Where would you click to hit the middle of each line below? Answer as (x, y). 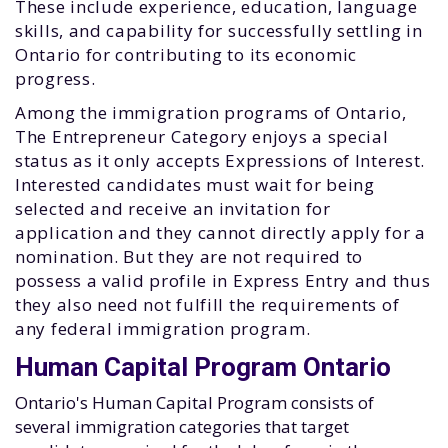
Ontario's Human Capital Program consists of (194, 402)
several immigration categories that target (182, 426)
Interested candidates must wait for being (195, 184)
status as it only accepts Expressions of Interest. (220, 160)
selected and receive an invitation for (173, 208)
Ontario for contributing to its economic (186, 54)
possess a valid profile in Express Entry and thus (223, 280)
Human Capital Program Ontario (206, 367)
